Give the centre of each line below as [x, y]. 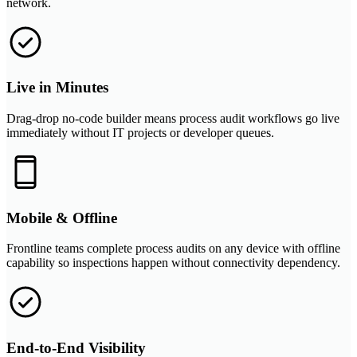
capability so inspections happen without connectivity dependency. [173, 263]
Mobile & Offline [62, 218]
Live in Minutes [57, 88]
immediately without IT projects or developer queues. [140, 133]
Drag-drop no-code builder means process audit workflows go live [173, 119]
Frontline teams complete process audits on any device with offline [173, 249]
